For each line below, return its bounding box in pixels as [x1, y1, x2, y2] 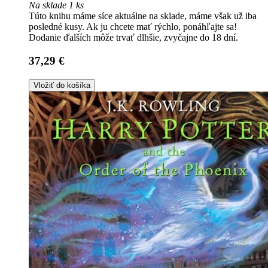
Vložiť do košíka [33, 80, 90, 90]
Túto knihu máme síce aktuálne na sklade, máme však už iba [29, 11, 257, 22]
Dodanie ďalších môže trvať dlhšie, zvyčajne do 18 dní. [29, 32, 238, 43]
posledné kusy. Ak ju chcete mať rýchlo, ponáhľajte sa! [29, 22, 237, 32]
